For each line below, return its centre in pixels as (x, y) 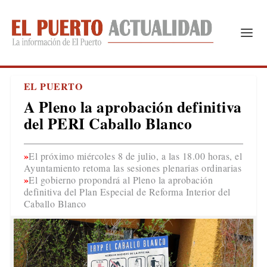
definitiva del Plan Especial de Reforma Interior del (127, 192)
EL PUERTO (53, 86)
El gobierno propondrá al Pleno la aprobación (121, 180)
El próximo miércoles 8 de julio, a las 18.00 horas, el (136, 156)
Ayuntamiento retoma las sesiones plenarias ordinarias (133, 168)
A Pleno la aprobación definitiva (133, 107)
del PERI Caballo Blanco (108, 123)
